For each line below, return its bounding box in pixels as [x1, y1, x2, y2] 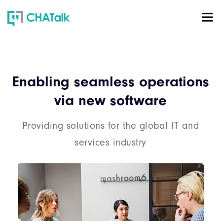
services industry [74, 137, 147, 148]
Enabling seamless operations [12, 73, 209, 90]
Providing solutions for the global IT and [22, 120, 199, 131]
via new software [54, 92, 167, 109]
